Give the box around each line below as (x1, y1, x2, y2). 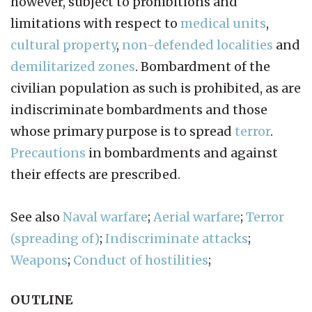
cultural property (10, 36, 116, 53)
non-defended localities (122, 36, 273, 53)
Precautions (10, 144, 86, 161)
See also (10, 208, 63, 225)
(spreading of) (10, 230, 100, 247)
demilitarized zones (10, 58, 135, 75)
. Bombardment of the (135, 58, 270, 75)
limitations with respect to (10, 15, 180, 31)
